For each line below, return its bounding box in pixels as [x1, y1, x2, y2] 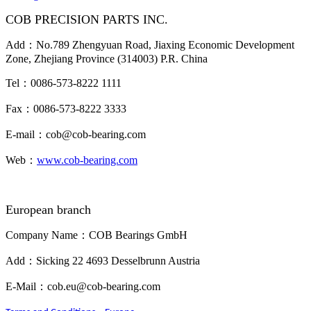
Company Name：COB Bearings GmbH [6, 229, 187, 241]
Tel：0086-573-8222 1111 [6, 77, 121, 89]
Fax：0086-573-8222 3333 [6, 103, 126, 115]
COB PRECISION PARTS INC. [6, 12, 168, 26]
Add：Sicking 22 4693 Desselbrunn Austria [6, 255, 200, 267]
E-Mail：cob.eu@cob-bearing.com [6, 280, 160, 292]
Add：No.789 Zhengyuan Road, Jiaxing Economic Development [6, 39, 294, 51]
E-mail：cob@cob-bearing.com [6, 128, 146, 140]
